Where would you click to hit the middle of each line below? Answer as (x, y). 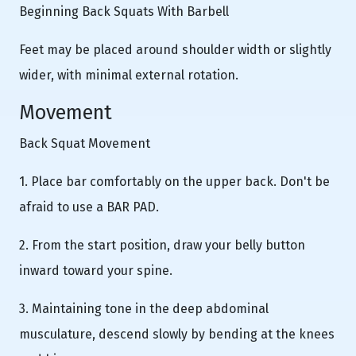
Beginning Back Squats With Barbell (124, 11)
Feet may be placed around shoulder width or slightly (175, 49)
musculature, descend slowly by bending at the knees (177, 334)
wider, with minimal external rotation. (129, 75)
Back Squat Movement (85, 143)
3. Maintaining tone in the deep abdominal (144, 308)
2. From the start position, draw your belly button (162, 245)
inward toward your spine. (96, 270)
